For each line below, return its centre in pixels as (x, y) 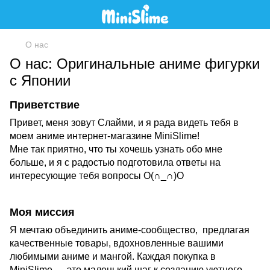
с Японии (40, 80)
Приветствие (45, 105)
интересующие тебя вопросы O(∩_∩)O (97, 176)
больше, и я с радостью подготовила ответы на (115, 163)
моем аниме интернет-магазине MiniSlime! (105, 136)
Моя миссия (42, 212)
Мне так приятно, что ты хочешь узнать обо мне (116, 149)
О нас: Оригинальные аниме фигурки (135, 64)
